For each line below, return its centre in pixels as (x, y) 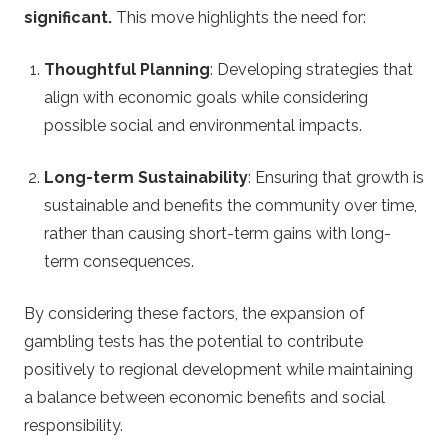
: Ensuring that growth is (336, 178)
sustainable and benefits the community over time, (230, 206)
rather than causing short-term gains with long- (217, 234)
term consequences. (119, 262)
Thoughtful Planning (127, 70)
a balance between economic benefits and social (204, 398)
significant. (68, 18)
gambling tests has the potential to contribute (193, 342)
